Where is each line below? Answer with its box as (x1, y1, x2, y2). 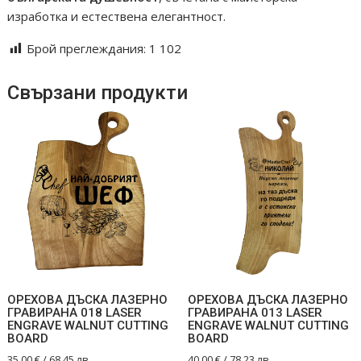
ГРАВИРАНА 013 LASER (187, 305, 322, 321)
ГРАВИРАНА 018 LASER (7, 305, 143, 321)
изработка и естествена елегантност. (7, 7, 226, 24)
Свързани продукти (7, 81, 189, 104)
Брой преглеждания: (27, 39, 147, 56)
